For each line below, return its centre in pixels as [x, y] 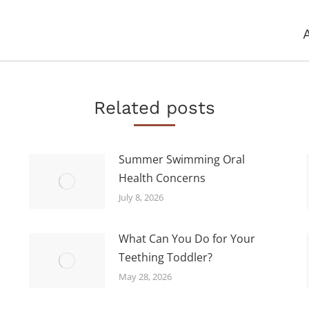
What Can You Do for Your [187, 238]
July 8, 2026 [141, 197]
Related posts [154, 107]
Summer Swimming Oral [181, 159]
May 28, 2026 [145, 276]
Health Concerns [162, 178]
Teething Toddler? [165, 257]
